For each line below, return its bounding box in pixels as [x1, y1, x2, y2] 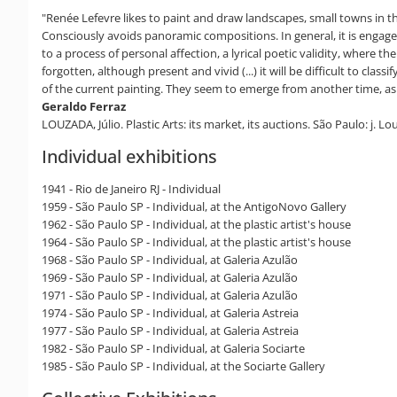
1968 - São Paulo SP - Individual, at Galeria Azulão [42, 251, 298, 268]
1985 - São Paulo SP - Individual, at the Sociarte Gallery [42, 357, 325, 374]
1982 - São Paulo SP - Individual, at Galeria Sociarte [42, 339, 305, 356]
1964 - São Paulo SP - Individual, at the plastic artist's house [42, 233, 351, 250]
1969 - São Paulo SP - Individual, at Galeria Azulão [42, 269, 298, 285]
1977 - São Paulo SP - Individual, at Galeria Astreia [42, 322, 299, 339]
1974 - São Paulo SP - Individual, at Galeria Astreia [42, 304, 299, 321]
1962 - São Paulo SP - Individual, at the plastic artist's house [42, 215, 351, 232]
